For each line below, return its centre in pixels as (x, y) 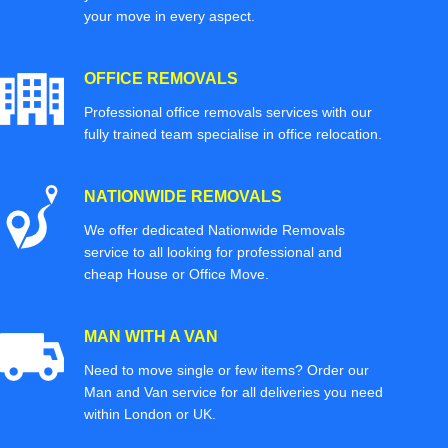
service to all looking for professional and (213, 252)
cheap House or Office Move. (176, 274)
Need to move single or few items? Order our (226, 370)
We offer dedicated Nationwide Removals (214, 230)
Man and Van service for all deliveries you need (233, 392)
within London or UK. (150, 414)
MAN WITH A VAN (151, 337)
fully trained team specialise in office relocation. (233, 134)
